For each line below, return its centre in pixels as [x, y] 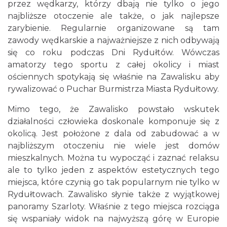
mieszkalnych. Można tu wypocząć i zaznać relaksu [113, 158]
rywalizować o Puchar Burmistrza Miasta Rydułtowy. [113, 89]
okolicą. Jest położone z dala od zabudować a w [113, 134]
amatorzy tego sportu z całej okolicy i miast [113, 65]
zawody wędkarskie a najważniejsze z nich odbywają [113, 40]
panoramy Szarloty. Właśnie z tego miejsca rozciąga [113, 206]
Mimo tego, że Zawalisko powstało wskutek [113, 109]
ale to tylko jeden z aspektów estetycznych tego [113, 170]
